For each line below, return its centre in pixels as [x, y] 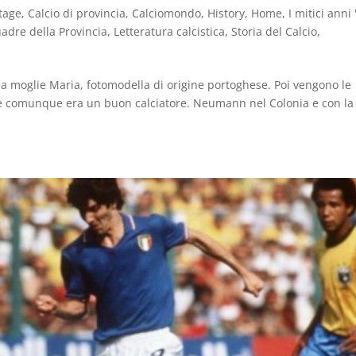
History [226, 13]
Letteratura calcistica [170, 31]
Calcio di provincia [77, 13]
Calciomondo [167, 13]
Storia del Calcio [275, 31]
